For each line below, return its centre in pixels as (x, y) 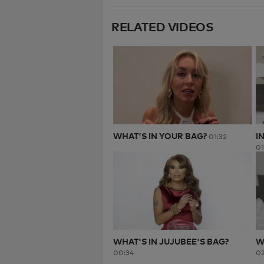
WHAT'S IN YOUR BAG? (160, 136)
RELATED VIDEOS (163, 26)
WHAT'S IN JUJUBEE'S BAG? (171, 241)
